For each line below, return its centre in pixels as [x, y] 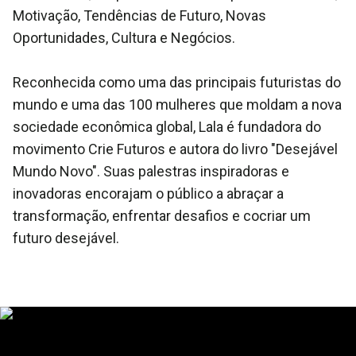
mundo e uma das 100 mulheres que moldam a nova [177, 104]
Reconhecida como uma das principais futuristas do [177, 82]
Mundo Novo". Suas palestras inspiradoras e [151, 171]
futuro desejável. [66, 238]
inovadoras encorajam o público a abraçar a [148, 193]
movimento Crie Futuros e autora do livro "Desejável [175, 149]
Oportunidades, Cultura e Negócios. [126, 38]
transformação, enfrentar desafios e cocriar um [162, 216]
